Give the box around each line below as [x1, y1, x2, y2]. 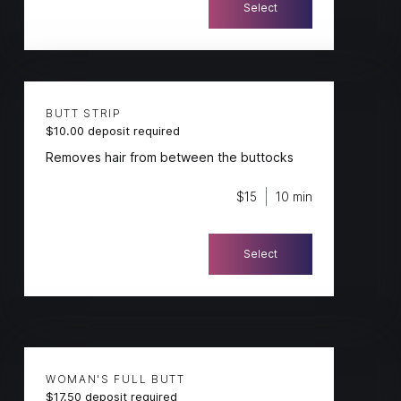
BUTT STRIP [45, 107, 122, 121]
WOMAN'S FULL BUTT [45, 372, 185, 387]
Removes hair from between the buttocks [45, 149, 294, 165]
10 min [276, 189, 313, 205]
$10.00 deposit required [45, 123, 180, 138]
